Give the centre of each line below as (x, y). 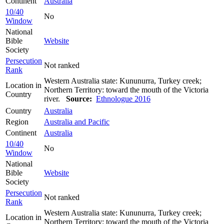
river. (55, 98)
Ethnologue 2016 (123, 98)
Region (17, 121)
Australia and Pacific (77, 121)
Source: (79, 98)
